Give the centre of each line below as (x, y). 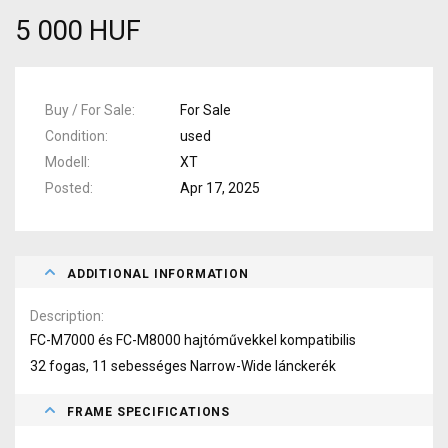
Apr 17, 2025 (220, 187)
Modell (66, 161)
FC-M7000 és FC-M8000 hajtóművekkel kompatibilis (193, 339)
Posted (67, 187)
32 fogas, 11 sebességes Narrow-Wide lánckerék (183, 365)
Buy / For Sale (88, 109)
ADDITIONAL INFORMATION (158, 273)
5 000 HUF (78, 30)
